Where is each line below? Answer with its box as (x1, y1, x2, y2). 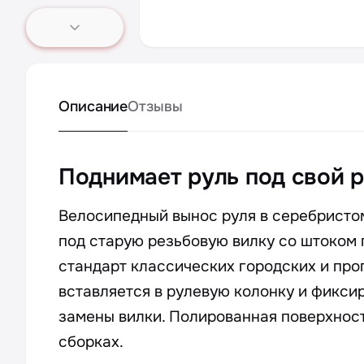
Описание (58, 97, 128, 115)
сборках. (58, 332, 123, 352)
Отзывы (128, 97, 183, 115)
